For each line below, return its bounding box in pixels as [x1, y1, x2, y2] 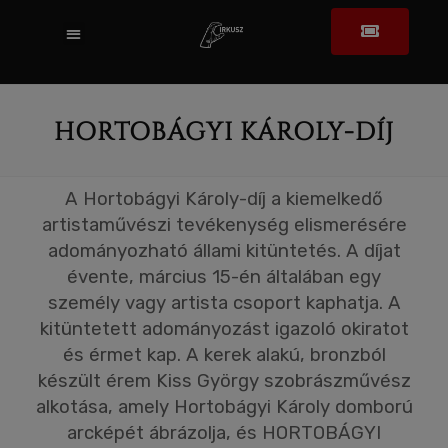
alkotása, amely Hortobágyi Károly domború [35, 396, 413, 418]
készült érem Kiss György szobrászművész [37, 370, 411, 392]
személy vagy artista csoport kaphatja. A [47, 292, 401, 314]
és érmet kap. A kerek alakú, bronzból [62, 344, 386, 366]
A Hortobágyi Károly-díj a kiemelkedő [65, 188, 383, 210]
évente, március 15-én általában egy [67, 266, 381, 288]
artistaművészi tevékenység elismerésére [41, 214, 407, 236]
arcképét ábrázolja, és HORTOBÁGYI [67, 422, 381, 444]
